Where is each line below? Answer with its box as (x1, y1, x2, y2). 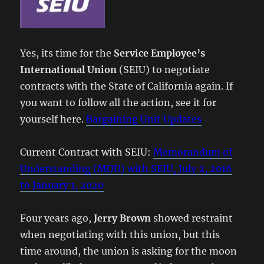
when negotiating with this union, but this (20, 229, 220, 240)
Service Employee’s (114, 47, 206, 59)
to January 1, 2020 (20, 179, 104, 191)
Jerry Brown (94, 212, 151, 224)
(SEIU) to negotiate (117, 64, 210, 75)
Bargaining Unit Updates (86, 113, 202, 125)
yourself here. (20, 113, 87, 125)
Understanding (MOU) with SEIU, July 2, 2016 (20, 163, 233, 174)
